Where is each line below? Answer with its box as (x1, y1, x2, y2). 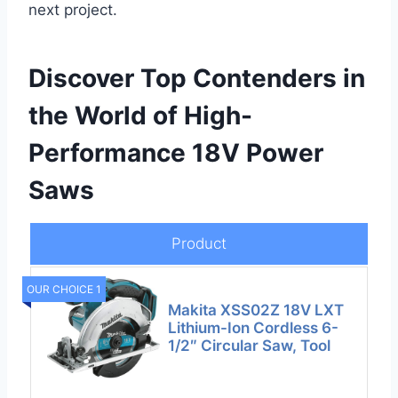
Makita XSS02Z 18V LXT (168, 301, 345, 320)
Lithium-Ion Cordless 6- (168, 319, 339, 338)
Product (171, 235, 227, 253)
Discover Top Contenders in (28, 63, 365, 94)
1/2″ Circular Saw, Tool (168, 337, 331, 355)
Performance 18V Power (28, 138, 323, 169)
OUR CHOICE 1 (27, 283, 101, 297)
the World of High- (28, 100, 252, 131)
